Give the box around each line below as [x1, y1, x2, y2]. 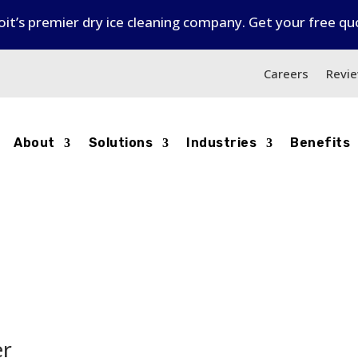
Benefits [290, 134, 351, 150]
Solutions [88, 134, 153, 150]
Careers [264, 65, 309, 82]
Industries [186, 134, 257, 150]
